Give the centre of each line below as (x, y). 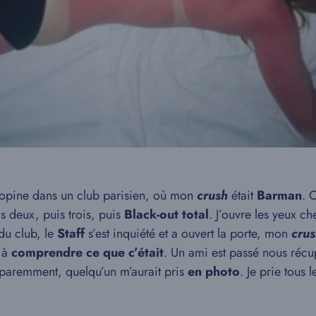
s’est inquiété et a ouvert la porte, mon (186, 233)
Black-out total (166, 214)
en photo (214, 271)
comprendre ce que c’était (87, 252)
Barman (279, 195)
